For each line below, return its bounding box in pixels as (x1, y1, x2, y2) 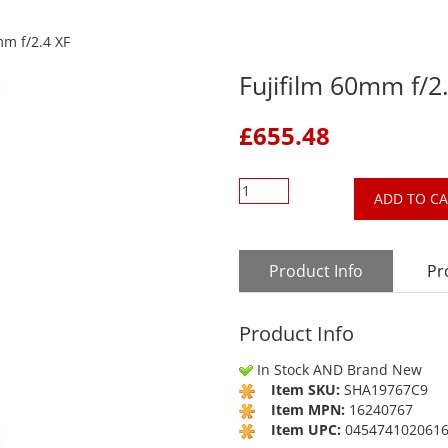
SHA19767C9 (344, 379, 428, 399)
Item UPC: (271, 419, 341, 439)
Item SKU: (271, 379, 340, 399)
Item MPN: (271, 399, 345, 419)
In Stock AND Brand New (257, 359, 422, 379)
